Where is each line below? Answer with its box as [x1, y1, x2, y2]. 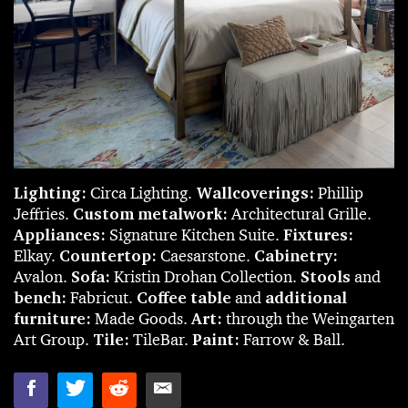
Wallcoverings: [196, 183, 318, 204]
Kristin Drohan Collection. [114, 267, 301, 288]
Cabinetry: [254, 246, 338, 267]
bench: [14, 288, 66, 309]
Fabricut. [66, 288, 137, 309]
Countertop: [59, 246, 160, 267]
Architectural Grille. [231, 204, 372, 225]
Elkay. [14, 246, 59, 267]
